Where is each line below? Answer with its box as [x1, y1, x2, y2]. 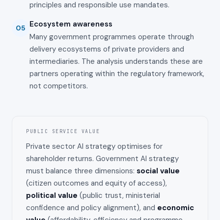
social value [137, 166, 180, 176]
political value [26, 191, 78, 201]
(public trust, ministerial [78, 191, 160, 201]
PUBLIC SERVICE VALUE [26, 128, 100, 135]
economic [157, 203, 194, 213]
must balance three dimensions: [26, 166, 137, 176]
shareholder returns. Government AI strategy [26, 154, 179, 164]
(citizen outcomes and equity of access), [26, 178, 167, 189]
